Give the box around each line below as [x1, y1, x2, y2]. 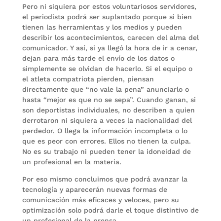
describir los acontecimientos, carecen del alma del [22, 34, 199, 41]
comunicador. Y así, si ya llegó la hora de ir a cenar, [22, 44, 197, 52]
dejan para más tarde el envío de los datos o [22, 54, 175, 62]
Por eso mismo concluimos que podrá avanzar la [22, 175, 187, 183]
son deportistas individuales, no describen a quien [22, 106, 195, 114]
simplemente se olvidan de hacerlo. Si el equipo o [22, 65, 192, 73]
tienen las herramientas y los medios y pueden [22, 23, 182, 31]
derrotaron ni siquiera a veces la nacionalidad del [22, 116, 192, 124]
